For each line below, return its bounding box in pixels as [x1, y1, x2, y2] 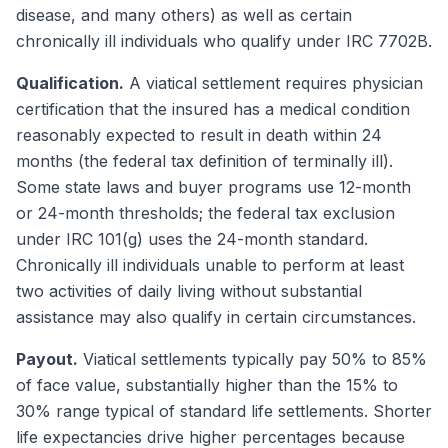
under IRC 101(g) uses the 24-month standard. [16, 229, 368, 249]
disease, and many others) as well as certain [16, 5, 352, 25]
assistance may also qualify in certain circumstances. [16, 307, 416, 327]
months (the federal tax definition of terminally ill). [16, 151, 393, 171]
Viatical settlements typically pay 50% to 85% [78, 349, 427, 369]
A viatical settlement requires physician [124, 73, 423, 93]
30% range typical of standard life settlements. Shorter [16, 401, 432, 421]
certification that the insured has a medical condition [16, 99, 410, 119]
